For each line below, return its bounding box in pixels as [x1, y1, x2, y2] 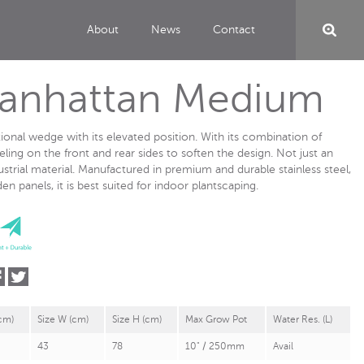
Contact [212, 24, 255, 36]
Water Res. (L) [273, 313, 332, 325]
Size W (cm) [37, 313, 89, 325]
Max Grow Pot [185, 313, 247, 325]
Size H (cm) [112, 313, 162, 325]
